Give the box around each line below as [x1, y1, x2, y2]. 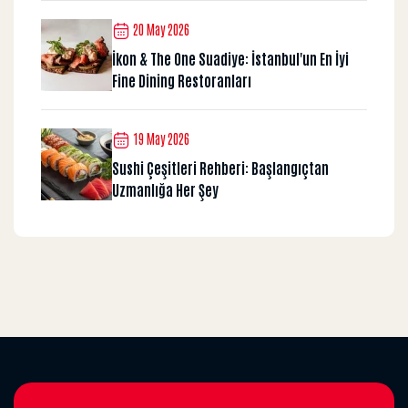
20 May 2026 [130, 21, 189, 38]
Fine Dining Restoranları [112, 70, 251, 89]
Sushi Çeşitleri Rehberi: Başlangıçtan [112, 158, 329, 177]
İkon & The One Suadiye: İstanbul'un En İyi [112, 48, 349, 67]
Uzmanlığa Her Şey [112, 179, 219, 199]
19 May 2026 [130, 130, 189, 148]
